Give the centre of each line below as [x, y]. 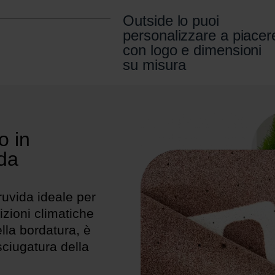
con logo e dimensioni [192, 51]
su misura [154, 66]
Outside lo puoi [171, 21]
